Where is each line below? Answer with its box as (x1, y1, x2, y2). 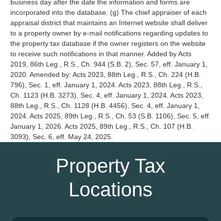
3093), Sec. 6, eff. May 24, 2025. (10, 133, 113, 141)
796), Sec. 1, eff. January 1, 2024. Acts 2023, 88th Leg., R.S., (10, 81, 202, 89)
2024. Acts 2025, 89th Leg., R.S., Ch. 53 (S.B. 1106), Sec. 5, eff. (10, 112, 211, 120)
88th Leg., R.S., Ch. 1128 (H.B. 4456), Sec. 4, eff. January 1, (10, 102, 200, 110)
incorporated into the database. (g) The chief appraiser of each (10, 8, 207, 16)
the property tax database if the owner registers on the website (10, 39, 206, 47)
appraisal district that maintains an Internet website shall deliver (10, 19, 208, 27)
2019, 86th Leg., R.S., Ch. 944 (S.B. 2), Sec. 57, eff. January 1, (10, 60, 208, 68)
